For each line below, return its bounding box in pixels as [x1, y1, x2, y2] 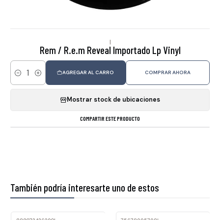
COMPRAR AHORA [144, 69, 191, 76]
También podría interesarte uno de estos [10, 181, 159, 194]
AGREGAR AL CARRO [62, 69, 114, 76]
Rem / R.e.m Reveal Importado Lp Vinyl [39, 43, 181, 56]
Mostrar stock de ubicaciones [67, 96, 160, 104]
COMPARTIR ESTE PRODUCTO [80, 115, 140, 122]
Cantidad [10, 73, 37, 82]
